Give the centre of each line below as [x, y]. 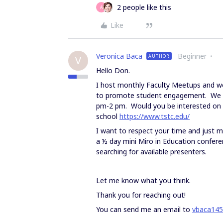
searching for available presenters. [151, 152]
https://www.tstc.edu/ [155, 116]
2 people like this [144, 7]
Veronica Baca [119, 56]
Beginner [192, 56]
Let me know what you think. [143, 180]
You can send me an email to [144, 209]
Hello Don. [114, 70]
